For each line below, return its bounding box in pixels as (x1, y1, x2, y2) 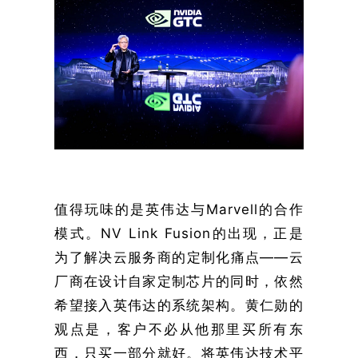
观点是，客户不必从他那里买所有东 (54, 320, 304, 337)
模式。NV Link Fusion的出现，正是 (54, 225, 304, 241)
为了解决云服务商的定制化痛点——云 (54, 249, 304, 265)
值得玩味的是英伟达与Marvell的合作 (54, 201, 304, 217)
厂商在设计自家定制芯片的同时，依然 (54, 272, 304, 289)
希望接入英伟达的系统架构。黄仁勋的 (54, 296, 304, 313)
